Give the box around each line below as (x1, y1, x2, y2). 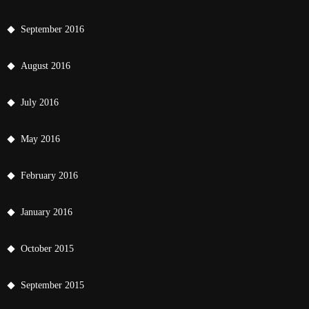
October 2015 (21, 243, 74, 254)
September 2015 (21, 279, 84, 290)
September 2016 (21, 23, 84, 34)
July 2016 (21, 97, 59, 108)
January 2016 (21, 206, 72, 217)
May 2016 (21, 133, 60, 144)
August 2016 (21, 60, 70, 71)
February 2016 (21, 170, 78, 181)
